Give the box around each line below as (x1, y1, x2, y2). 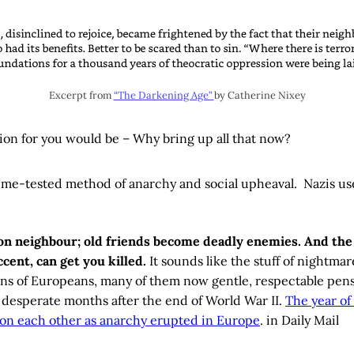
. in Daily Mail (260, 312, 339, 328)
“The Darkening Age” (113, 88, 214, 102)
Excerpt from (48, 88, 114, 102)
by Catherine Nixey (213, 88, 306, 102)
